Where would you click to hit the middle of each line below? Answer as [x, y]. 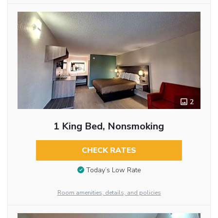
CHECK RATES [109, 150]
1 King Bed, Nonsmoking [109, 126]
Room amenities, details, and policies [109, 193]
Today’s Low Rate [113, 170]
